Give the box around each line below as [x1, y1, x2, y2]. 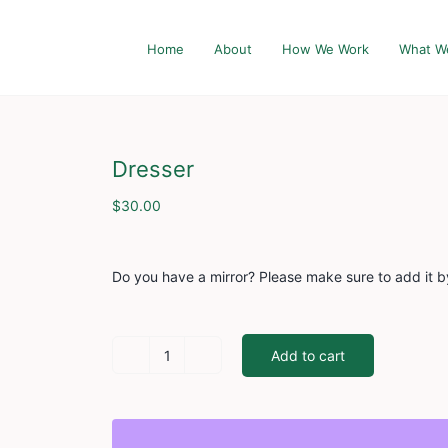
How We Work [281, 40, 369, 57]
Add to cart [271, 346, 345, 364]
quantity [165, 386, 220, 404]
